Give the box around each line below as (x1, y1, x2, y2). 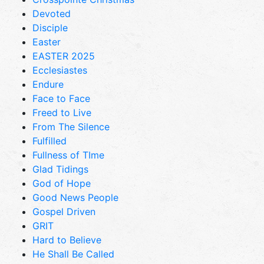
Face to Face (32, 92, 90, 104)
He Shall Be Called (32, 247, 114, 260)
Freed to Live (32, 106, 91, 118)
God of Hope (32, 177, 91, 189)
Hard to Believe (32, 233, 101, 246)
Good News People (32, 191, 118, 203)
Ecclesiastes (32, 64, 87, 76)
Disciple (32, 21, 68, 34)
